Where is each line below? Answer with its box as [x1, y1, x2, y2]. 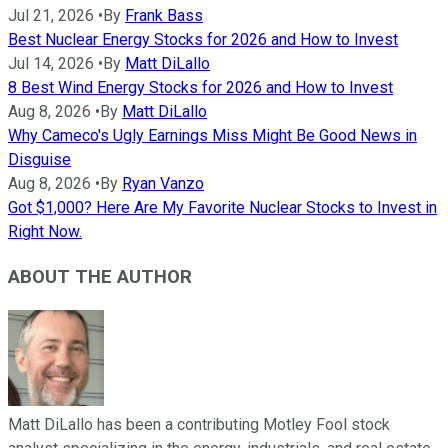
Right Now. [8, 222, 82, 242]
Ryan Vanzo [122, 174, 204, 194]
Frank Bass [125, 6, 203, 26]
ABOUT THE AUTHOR [8, 265, 192, 288]
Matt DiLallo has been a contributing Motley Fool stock [8, 414, 390, 434]
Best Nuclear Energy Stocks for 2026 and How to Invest [8, 30, 398, 50]
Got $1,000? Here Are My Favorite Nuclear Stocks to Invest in [8, 198, 437, 218]
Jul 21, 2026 [8, 6, 94, 26]
